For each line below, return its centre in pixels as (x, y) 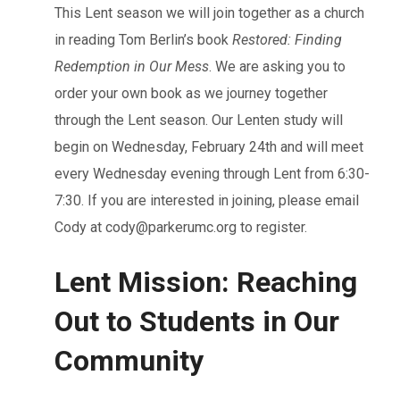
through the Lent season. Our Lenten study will (199, 120)
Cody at (80, 227)
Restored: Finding (287, 39)
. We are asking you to (277, 66)
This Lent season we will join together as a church (209, 12)
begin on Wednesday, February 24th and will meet (209, 146)
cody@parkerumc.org (171, 227)
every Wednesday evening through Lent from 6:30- (212, 173)
